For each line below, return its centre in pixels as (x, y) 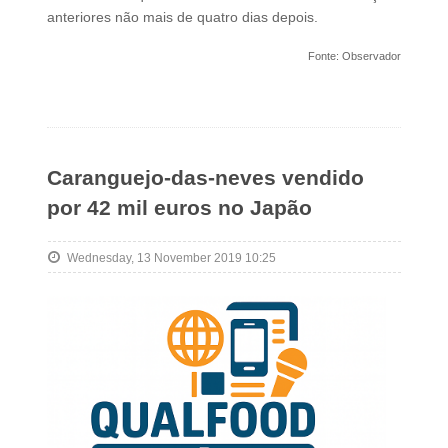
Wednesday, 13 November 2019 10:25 (171, 258)
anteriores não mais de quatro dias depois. (182, 17)
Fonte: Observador (355, 56)
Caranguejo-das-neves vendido (205, 178)
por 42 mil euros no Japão (179, 208)
